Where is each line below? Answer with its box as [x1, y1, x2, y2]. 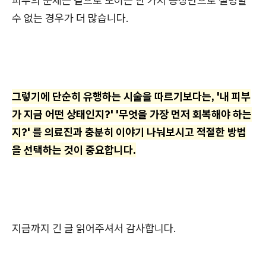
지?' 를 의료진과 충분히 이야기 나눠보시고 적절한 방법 [12, 125, 246, 140]
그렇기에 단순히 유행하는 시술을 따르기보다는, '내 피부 [12, 90, 251, 104]
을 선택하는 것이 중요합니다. [12, 143, 136, 157]
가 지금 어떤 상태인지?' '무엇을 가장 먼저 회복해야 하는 [12, 107, 252, 122]
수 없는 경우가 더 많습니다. [12, 11, 129, 26]
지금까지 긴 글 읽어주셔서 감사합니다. [12, 221, 176, 236]
